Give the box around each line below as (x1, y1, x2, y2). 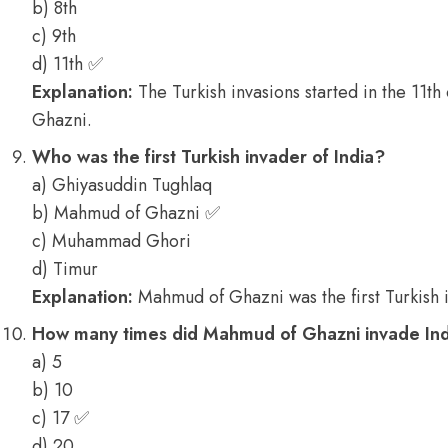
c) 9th (32, 23, 76, 49)
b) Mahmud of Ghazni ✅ (32, 200, 220, 226)
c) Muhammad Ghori (32, 228, 191, 254)
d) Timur (32, 256, 98, 282)
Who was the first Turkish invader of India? (32, 144, 385, 170)
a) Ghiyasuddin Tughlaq (32, 172, 212, 198)
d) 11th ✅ (32, 51, 103, 77)
